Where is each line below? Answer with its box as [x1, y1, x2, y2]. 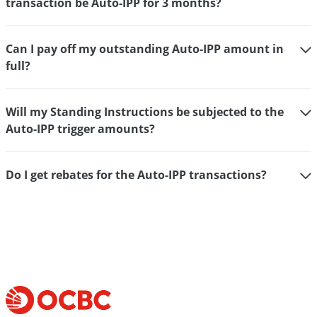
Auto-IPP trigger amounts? [6, 121, 155, 137]
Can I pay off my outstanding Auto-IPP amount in [6, 41, 284, 57]
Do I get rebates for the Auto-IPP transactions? [6, 167, 267, 183]
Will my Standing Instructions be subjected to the [6, 104, 284, 120]
